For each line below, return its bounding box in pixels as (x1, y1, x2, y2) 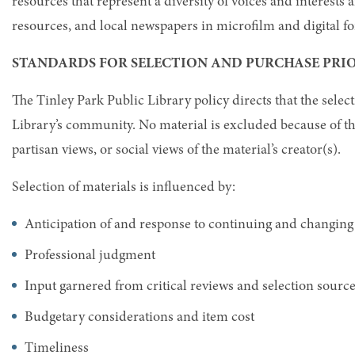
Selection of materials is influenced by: (12, 180, 235, 195)
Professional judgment (25, 248, 155, 263)
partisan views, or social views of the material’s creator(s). (12, 143, 341, 158)
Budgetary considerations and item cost (25, 310, 254, 325)
